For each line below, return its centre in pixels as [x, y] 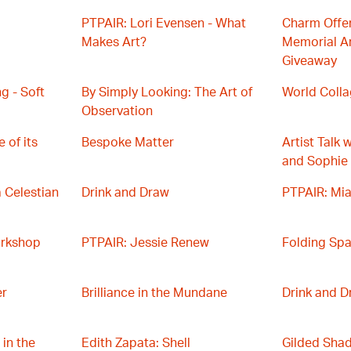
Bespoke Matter [128, 143]
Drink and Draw [125, 193]
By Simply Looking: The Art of [167, 92]
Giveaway [309, 61]
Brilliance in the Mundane [154, 293]
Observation [117, 111]
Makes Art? [114, 42]
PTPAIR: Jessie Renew [145, 243]
